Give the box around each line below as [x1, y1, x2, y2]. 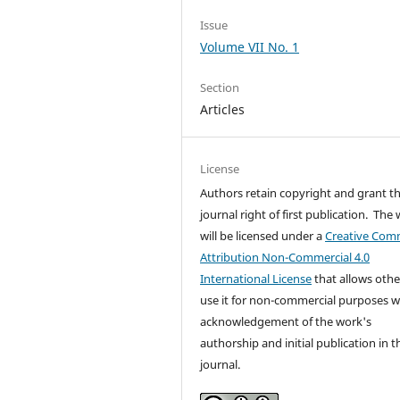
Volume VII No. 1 [200, 37, 300, 55]
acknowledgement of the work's [200, 312, 372, 329]
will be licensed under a [200, 227, 326, 244]
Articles [200, 100, 246, 118]
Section [200, 79, 240, 96]
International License [200, 270, 312, 287]
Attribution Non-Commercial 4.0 [200, 248, 371, 265]
